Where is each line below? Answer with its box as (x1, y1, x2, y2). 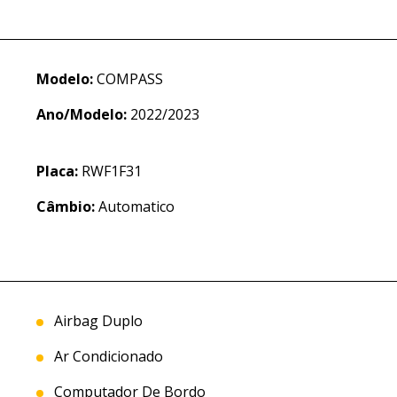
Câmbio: (35, 197, 95, 217)
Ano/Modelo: (35, 105, 127, 125)
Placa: (35, 161, 78, 182)
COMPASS (92, 69, 163, 90)
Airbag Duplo (50, 311, 143, 331)
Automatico (94, 197, 175, 217)
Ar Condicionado (50, 346, 163, 367)
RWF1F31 (77, 161, 142, 182)
